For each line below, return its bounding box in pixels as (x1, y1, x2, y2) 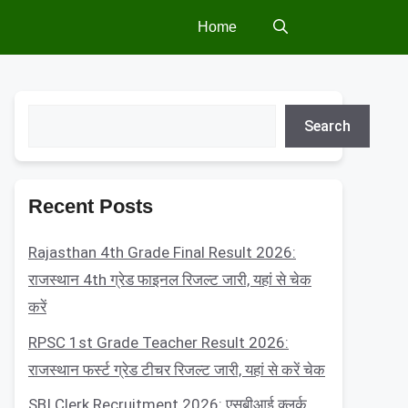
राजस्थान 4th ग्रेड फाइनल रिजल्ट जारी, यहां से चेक (28, 270, 311, 289)
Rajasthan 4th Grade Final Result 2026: (28, 243, 296, 261)
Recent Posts (28, 195, 153, 218)
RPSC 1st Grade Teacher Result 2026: (28, 332, 289, 352)
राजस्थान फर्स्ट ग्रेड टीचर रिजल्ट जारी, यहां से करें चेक (28, 360, 325, 379)
